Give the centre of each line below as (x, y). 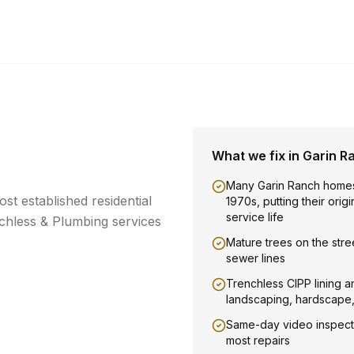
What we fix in (257, 156)
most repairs (258, 340)
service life (255, 217)
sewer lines (256, 258)
